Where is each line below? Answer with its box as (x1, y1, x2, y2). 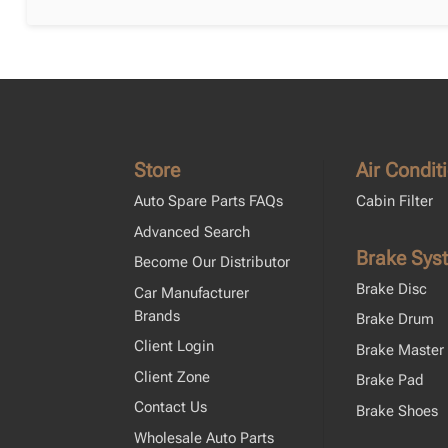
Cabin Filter (355, 192, 433, 211)
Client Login (134, 337, 215, 356)
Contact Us (134, 398, 208, 417)
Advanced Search (134, 222, 251, 241)
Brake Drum (355, 310, 434, 329)
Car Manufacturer (134, 283, 250, 302)
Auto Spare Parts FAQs (134, 192, 284, 211)
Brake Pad (355, 371, 424, 390)
